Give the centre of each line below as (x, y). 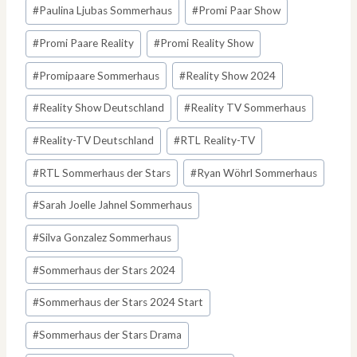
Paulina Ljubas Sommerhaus (106, 11)
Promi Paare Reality (87, 43)
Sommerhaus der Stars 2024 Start (122, 302)
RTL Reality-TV (218, 141)
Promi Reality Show (207, 43)
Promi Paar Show (240, 11)
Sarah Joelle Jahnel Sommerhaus (116, 205)
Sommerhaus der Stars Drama (111, 335)
